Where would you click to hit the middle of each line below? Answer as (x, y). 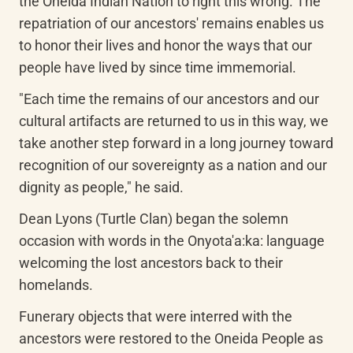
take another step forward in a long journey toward (176, 143)
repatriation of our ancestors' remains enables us (171, 23)
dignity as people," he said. (101, 187)
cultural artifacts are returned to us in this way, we (174, 121)
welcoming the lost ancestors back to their (151, 263)
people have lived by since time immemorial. (158, 67)
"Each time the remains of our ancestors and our (169, 99)
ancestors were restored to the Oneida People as (171, 338)
